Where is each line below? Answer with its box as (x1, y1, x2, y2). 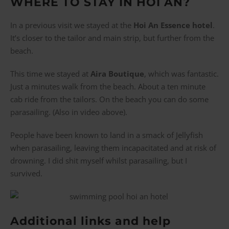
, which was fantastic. (144, 68, 219, 79)
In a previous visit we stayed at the (10, 19, 133, 30)
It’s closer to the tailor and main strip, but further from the (10, 32, 214, 43)
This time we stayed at (10, 68, 90, 79)
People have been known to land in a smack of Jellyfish (10, 129, 203, 140)
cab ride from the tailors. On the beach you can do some (10, 94, 209, 104)
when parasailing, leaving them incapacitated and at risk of (10, 142, 216, 153)
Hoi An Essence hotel (133, 19, 213, 30)
